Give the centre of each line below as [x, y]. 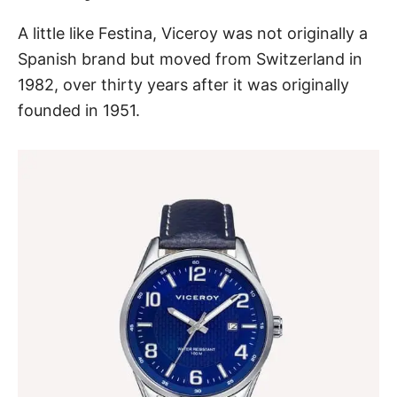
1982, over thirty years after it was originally [183, 85]
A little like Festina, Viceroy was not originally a [193, 34]
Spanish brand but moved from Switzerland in [190, 59]
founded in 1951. [79, 111]
